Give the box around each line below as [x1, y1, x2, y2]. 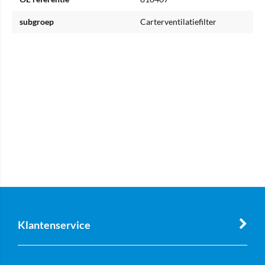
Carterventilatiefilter [140, 17, 216, 27]
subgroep [20, 17, 54, 27]
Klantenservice [18, 218, 91, 231]
